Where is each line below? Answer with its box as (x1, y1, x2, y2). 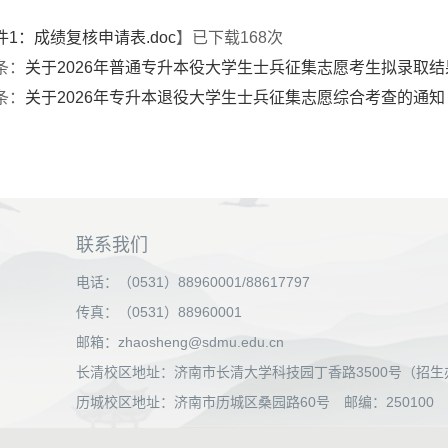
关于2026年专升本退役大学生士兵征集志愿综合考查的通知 (25, 89, 445, 107)
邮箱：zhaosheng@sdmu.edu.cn (76, 334, 284, 351)
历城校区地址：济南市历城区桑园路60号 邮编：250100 (76, 394, 434, 411)
